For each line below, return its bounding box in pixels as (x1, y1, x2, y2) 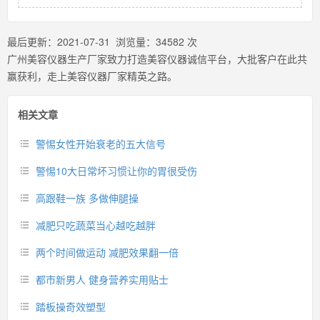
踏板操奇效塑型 (36, 299, 106, 314)
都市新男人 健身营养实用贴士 (36, 272, 169, 286)
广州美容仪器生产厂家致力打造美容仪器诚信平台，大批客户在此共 (7, 51, 307, 66)
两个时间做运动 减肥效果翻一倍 (36, 245, 179, 259)
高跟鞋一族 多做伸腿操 (36, 191, 139, 205)
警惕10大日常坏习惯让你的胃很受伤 (36, 164, 197, 178)
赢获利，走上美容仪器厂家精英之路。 (7, 69, 177, 83)
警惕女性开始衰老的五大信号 (36, 136, 166, 151)
